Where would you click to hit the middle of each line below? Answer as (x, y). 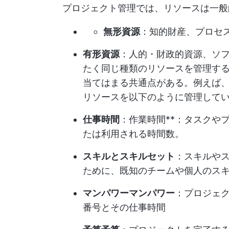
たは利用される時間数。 (133, 133)
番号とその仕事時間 (124, 207)
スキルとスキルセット (129, 156)
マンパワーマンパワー (129, 193)
